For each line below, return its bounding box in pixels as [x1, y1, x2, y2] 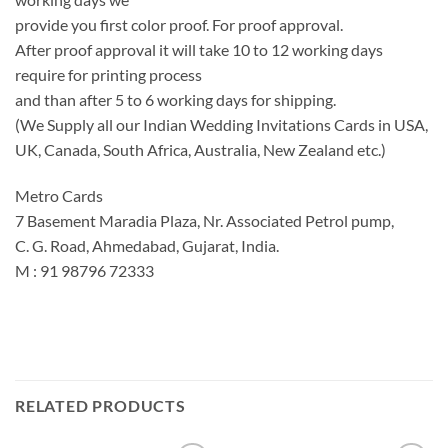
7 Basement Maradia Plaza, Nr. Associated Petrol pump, [15, 210, 394, 230]
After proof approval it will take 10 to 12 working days [15, 40, 383, 60]
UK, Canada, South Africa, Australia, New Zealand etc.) [15, 140, 386, 160]
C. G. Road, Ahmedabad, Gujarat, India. [15, 235, 279, 255]
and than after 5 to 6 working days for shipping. [15, 90, 336, 110]
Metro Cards [15, 185, 103, 205]
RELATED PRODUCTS [15, 395, 186, 415]
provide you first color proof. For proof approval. [15, 15, 343, 35]
